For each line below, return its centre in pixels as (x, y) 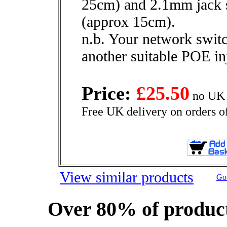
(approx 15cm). (128, 22)
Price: (109, 93)
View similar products (127, 177)
